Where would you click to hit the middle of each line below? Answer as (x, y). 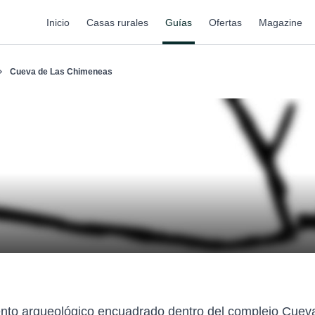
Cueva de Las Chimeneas (61, 72)
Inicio (58, 22)
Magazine (281, 22)
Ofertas (225, 22)
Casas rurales (117, 22)
